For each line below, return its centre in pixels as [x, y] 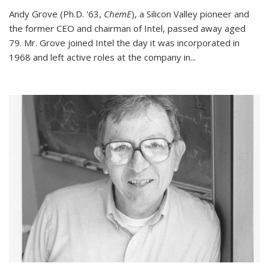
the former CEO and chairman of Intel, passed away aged [127, 28]
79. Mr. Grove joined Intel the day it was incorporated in [124, 42]
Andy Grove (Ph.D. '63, [56, 14]
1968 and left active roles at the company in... [102, 57]
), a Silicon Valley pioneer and [190, 14]
